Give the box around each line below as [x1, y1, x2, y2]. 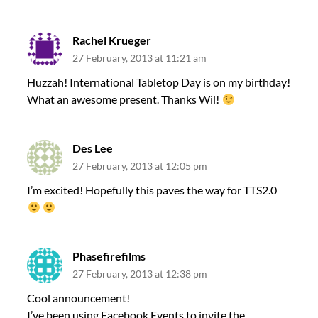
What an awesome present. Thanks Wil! [27, 92, 222, 106]
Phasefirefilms [72, 249, 146, 263]
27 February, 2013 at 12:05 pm [72, 160, 208, 172]
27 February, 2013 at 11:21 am [72, 52, 207, 64]
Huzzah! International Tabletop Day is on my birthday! [27, 75, 291, 89]
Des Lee [72, 141, 114, 155]
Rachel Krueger [72, 33, 152, 47]
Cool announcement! [27, 291, 131, 305]
